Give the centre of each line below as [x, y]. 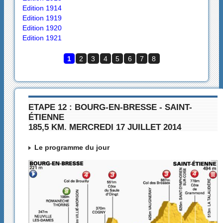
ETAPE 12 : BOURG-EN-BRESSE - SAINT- [110, 107]
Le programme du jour [72, 148]
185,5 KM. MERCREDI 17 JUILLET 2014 [105, 127]
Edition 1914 [42, 8]
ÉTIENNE [46, 117]
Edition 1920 [42, 28]
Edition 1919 [42, 18]
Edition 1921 [42, 38]
